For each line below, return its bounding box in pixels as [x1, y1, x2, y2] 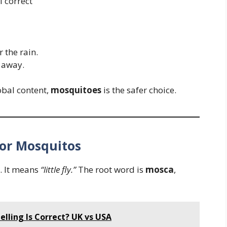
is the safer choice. [101, 84, 176, 96]
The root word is [76, 164, 145, 176]
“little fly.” [41, 164, 76, 176]
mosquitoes [51, 84, 101, 96]
